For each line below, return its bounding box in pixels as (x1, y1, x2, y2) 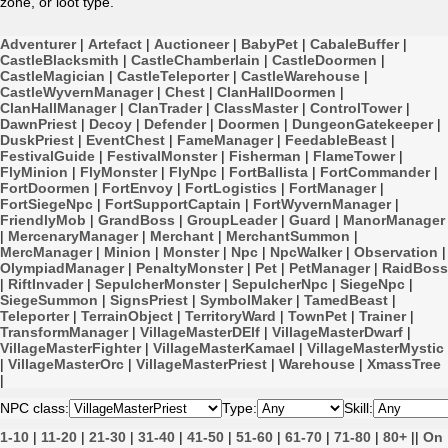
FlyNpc (169, 164, 217, 180)
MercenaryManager (8, 228, 138, 244)
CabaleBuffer (310, 36, 399, 52)
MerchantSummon (226, 228, 350, 244)
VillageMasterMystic (307, 340, 444, 356)
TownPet (288, 308, 347, 324)
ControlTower (310, 100, 402, 116)
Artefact (88, 36, 142, 52)
